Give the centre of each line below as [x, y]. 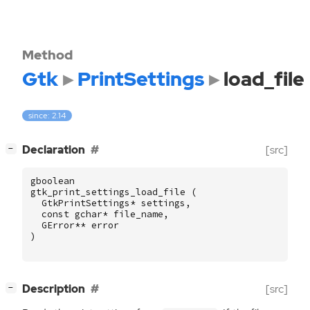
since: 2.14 [47, 116]
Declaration [54, 150]
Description [54, 289]
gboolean [53, 181]
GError [58, 226]
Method [47, 55]
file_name [138, 215]
